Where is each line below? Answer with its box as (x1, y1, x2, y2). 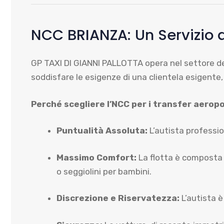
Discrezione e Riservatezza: (56, 193, 179, 203)
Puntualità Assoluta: (56, 125, 147, 135)
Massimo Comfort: (56, 152, 136, 162)
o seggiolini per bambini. (56, 166, 151, 176)
